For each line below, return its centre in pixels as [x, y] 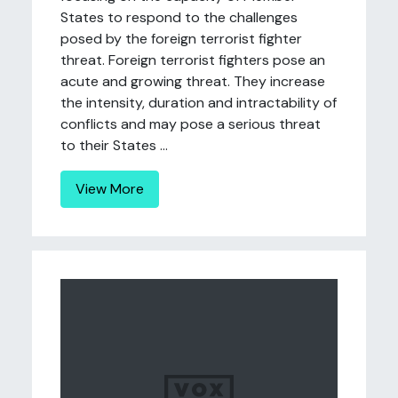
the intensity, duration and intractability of [199, 103]
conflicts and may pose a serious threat [191, 124]
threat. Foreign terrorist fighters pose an [193, 60]
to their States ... [114, 145]
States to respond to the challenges [179, 17]
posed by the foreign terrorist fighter [181, 39]
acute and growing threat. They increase [193, 81]
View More [110, 189]
